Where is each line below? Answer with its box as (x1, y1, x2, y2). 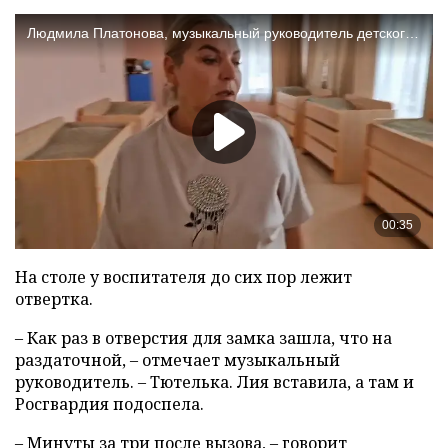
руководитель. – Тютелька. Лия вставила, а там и (15, 371, 414, 394)
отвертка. (15, 288, 93, 311)
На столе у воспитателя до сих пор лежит (15, 266, 352, 289)
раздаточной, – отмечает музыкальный (15, 349, 340, 372)
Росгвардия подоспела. (15, 393, 204, 416)
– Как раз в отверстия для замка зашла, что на (15, 327, 392, 350)
